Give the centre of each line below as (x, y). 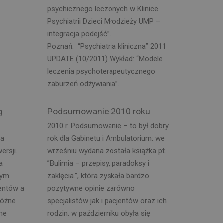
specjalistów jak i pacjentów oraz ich (107, 200)
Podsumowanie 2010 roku (99, 111)
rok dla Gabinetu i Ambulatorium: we (106, 138)
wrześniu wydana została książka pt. (107, 151)
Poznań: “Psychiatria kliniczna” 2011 (107, 46)
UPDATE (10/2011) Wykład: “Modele (105, 59)
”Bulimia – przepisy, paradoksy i (98, 163)
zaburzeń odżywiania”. (83, 84)
